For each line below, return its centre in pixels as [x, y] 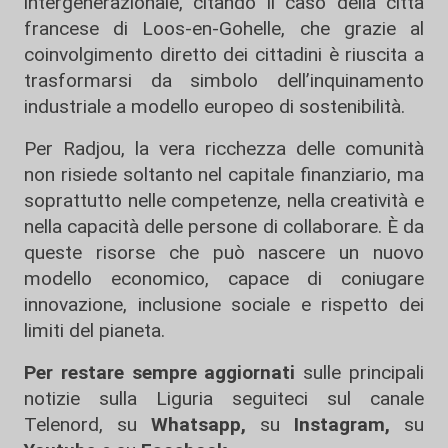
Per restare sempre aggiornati [160, 372]
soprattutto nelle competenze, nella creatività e [224, 200]
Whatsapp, [198, 424]
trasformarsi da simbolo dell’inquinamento [224, 80]
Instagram [332, 424]
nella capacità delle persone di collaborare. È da [224, 226]
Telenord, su [80, 424]
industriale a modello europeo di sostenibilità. [214, 106]
